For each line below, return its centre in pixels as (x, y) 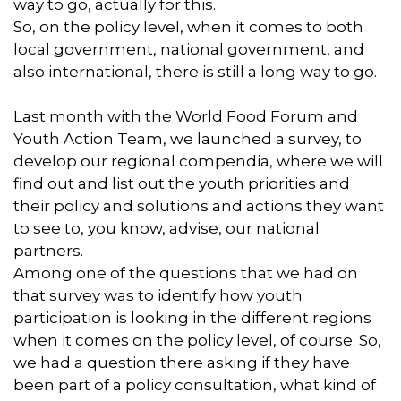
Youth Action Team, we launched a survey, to (188, 138)
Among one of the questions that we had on (186, 273)
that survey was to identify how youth (158, 295)
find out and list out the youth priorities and (182, 183)
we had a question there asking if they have (182, 362)
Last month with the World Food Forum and (186, 116)
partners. (48, 250)
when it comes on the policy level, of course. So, (197, 340)
